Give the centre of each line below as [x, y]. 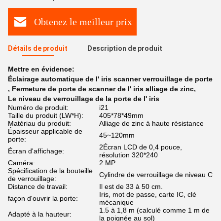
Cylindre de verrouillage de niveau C [156, 175]
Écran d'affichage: [36, 151]
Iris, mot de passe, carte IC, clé [148, 194]
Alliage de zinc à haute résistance [151, 123]
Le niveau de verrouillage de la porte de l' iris [84, 99]
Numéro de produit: [38, 108]
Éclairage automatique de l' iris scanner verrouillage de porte [110, 79]
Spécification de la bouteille [50, 171]
